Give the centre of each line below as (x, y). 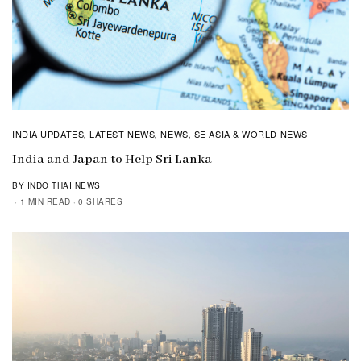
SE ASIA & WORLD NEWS (251, 133)
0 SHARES (100, 201)
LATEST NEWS (122, 133)
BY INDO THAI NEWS (56, 185)
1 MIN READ (45, 201)
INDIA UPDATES (48, 133)
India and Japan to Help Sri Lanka (112, 159)
